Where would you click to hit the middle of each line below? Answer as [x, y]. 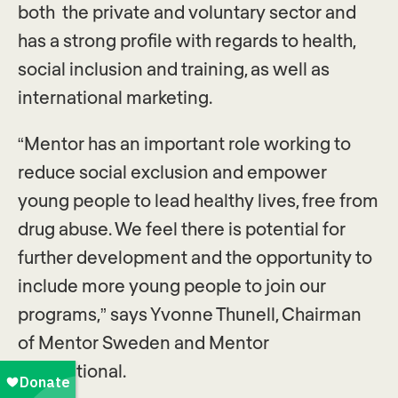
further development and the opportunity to [195, 257]
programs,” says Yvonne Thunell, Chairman [190, 314]
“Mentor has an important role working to [184, 143]
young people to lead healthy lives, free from [198, 200]
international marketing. [115, 97]
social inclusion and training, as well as [174, 69]
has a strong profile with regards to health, [187, 40]
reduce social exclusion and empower [172, 172]
